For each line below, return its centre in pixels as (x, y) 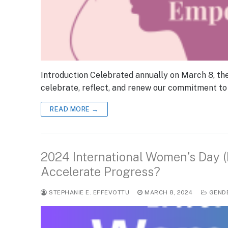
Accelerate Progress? (101, 172)
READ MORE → (74, 109)
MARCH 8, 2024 (169, 193)
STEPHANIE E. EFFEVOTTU (88, 193)
